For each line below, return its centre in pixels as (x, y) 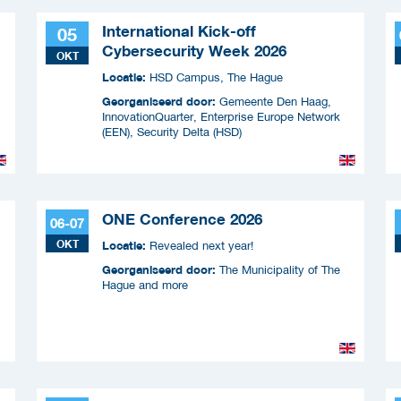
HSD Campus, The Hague (216, 77)
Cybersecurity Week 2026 (194, 51)
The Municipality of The (280, 269)
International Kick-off (179, 31)
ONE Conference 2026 (182, 219)
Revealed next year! (201, 245)
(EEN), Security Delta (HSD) (172, 132)
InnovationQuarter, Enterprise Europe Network (221, 116)
